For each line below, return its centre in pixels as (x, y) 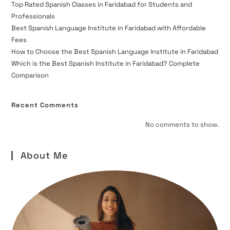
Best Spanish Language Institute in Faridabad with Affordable (109, 28)
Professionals (33, 16)
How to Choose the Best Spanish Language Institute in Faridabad (115, 52)
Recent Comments (45, 105)
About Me (45, 156)
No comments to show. (182, 125)
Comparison (30, 75)
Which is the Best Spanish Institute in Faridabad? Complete (106, 64)
